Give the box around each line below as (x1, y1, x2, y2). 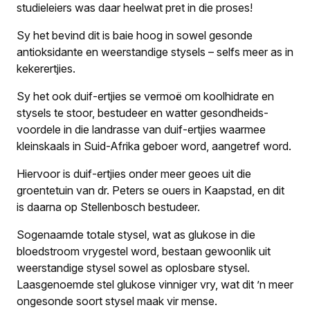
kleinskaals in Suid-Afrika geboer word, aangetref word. (17, 138, 291, 153)
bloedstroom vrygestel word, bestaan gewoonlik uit (17, 244, 271, 258)
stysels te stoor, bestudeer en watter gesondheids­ (17, 105, 268, 120)
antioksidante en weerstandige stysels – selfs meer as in (17, 44, 293, 59)
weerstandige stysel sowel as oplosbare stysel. (17, 260, 250, 275)
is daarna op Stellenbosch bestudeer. (17, 199, 200, 214)
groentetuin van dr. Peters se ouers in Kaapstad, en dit (17, 183, 284, 197)
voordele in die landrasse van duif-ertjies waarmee (17, 122, 266, 136)
